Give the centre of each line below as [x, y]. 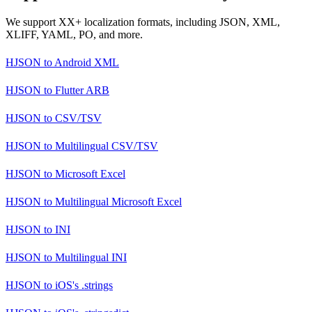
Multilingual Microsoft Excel [117, 201]
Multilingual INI [89, 257]
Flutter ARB [81, 90]
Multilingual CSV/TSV [105, 146]
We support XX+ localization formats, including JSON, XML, [143, 22]
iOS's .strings [83, 285]
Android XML [86, 62]
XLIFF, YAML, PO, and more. [74, 34]
